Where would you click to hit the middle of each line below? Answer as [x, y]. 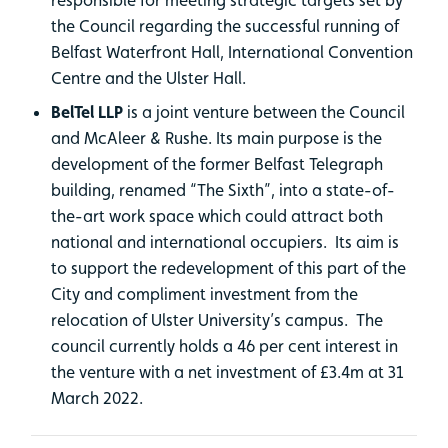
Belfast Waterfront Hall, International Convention [232, 51]
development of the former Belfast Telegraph [217, 163]
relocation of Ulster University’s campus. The [217, 319]
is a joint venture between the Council [264, 111]
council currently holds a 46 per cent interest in [224, 345]
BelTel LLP [87, 111]
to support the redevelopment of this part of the [228, 267]
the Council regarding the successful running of [225, 25]
